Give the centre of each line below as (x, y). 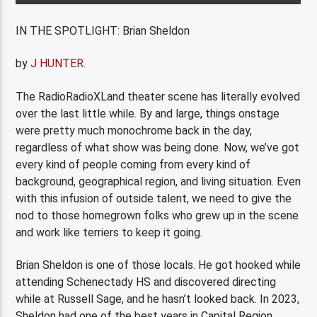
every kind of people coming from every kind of (133, 164)
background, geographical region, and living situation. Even (158, 181)
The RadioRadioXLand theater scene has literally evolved (158, 96)
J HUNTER (57, 64)
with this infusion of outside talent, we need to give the (154, 198)
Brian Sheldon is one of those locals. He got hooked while (158, 265)
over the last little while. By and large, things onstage (148, 113)
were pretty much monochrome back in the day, (134, 130)
